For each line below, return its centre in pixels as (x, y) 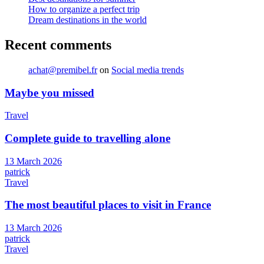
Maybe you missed (49, 93)
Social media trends (148, 70)
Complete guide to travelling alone (88, 138)
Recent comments (58, 44)
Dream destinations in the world (88, 20)
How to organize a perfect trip (84, 9)
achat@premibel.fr (63, 70)
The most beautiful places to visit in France (108, 205)
